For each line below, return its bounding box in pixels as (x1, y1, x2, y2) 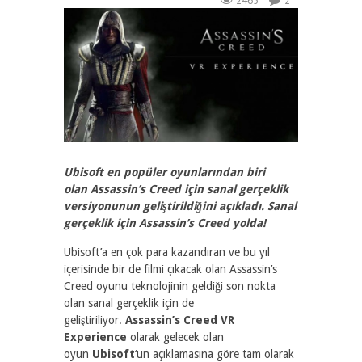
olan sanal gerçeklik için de (64, 297, 194, 309)
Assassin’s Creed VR (125, 314, 234, 326)
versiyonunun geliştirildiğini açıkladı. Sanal (64, 200, 297, 213)
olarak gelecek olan (127, 330, 224, 343)
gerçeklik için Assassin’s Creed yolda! (64, 217, 266, 229)
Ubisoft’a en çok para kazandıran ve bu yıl (64, 246, 270, 259)
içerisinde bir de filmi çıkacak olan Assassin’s (64, 263, 277, 276)
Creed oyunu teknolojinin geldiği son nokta (64, 280, 276, 293)
